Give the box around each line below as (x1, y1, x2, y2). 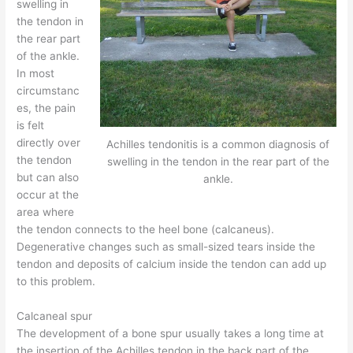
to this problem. (17, 275, 96, 288)
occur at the (17, 188, 80, 201)
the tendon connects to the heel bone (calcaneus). (17, 223, 275, 236)
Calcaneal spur (17, 309, 93, 322)
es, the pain (17, 102, 76, 114)
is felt (17, 119, 45, 132)
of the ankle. (17, 50, 80, 62)
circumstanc (17, 84, 80, 97)
